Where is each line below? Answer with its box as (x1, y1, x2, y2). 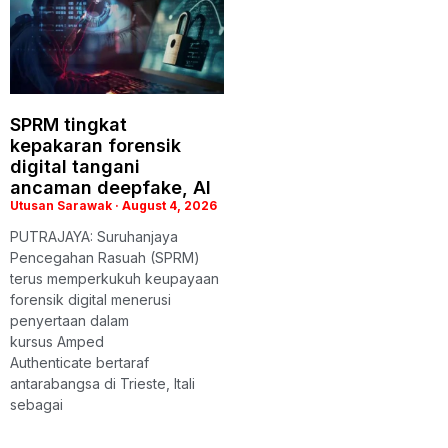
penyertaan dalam (10, 311, 129, 329)
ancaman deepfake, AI (10, 176, 211, 198)
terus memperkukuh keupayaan (10, 269, 219, 287)
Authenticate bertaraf (10, 353, 149, 371)
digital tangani (10, 155, 140, 177)
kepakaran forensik (10, 134, 181, 156)
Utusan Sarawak (10, 197, 115, 213)
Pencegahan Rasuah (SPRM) (10, 248, 200, 266)
